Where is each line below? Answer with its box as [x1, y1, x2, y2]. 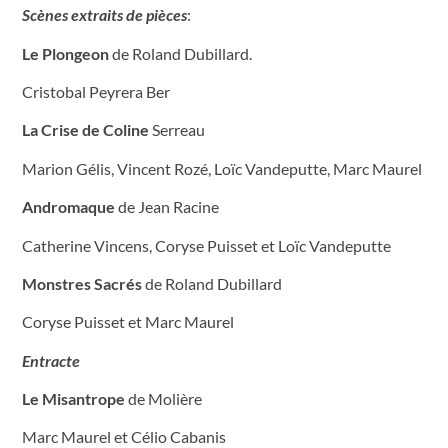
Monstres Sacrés [22, 273, 142, 293]
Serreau [149, 120, 205, 140]
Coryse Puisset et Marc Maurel [22, 312, 234, 332]
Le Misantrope [22, 389, 125, 409]
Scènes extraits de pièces [22, 5, 187, 25]
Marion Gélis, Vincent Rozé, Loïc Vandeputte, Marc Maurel [22, 158, 422, 178]
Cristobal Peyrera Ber [22, 81, 170, 101]
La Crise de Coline [22, 120, 149, 140]
